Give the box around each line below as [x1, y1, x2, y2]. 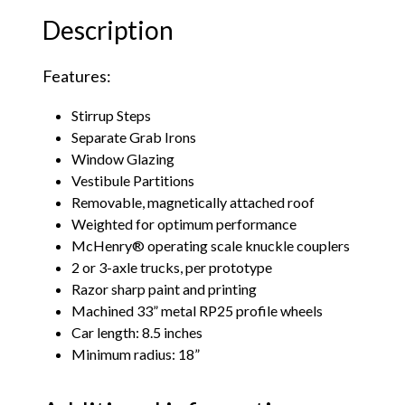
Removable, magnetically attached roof [71, 193, 315, 211]
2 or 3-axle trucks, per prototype [71, 258, 272, 276]
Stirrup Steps [71, 106, 151, 124]
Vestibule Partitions [71, 171, 194, 189]
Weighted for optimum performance [71, 214, 297, 232]
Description [42, 14, 174, 45]
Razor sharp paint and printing [71, 279, 257, 297]
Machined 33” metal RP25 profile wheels [71, 301, 323, 319]
